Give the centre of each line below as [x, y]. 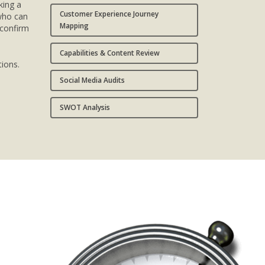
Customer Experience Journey [109, 14]
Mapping [74, 26]
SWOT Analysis [85, 108]
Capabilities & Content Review [109, 53]
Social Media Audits [92, 80]
